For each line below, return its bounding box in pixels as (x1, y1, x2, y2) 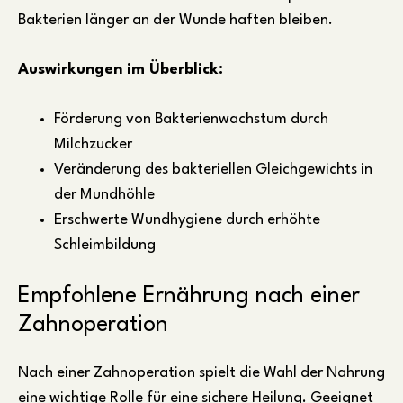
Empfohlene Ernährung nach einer (18, 285, 360, 309)
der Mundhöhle (54, 187, 155, 203)
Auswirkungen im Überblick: (18, 62, 223, 78)
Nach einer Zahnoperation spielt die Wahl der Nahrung (18, 364, 385, 381)
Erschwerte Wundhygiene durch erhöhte (54, 212, 320, 228)
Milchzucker (54, 137, 132, 153)
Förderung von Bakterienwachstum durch (54, 112, 328, 128)
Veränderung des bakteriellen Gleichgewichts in (54, 162, 372, 178)
